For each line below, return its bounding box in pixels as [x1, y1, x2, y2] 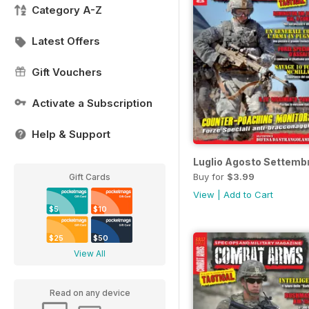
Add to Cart [223, 188, 273, 200]
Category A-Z [32, 3, 102, 17]
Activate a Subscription [32, 97, 152, 110]
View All [74, 248, 106, 259]
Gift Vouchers [32, 66, 102, 79]
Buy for [193, 170, 227, 182]
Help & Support [32, 128, 110, 141]
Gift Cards [69, 172, 110, 182]
